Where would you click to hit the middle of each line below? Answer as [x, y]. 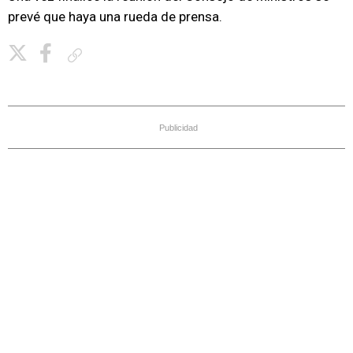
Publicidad [178, 128]
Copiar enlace [117, 55]
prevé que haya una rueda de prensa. [115, 17]
